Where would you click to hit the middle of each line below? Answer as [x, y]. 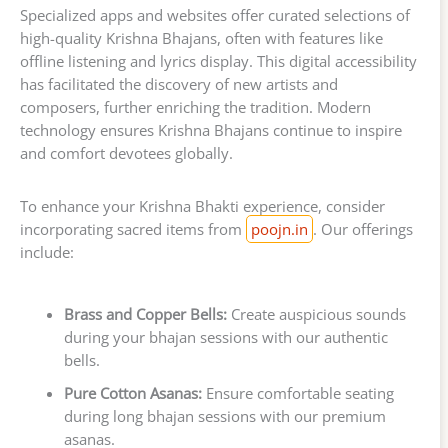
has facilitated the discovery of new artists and [179, 83]
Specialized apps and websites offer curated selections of [215, 14]
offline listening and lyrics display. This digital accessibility [218, 60]
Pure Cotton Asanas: [132, 393]
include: [47, 251]
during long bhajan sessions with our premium [224, 416]
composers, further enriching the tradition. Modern [195, 106]
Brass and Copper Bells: [145, 314]
